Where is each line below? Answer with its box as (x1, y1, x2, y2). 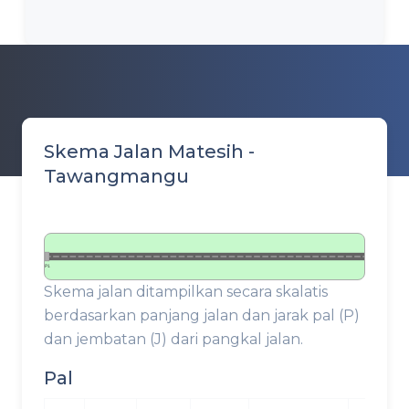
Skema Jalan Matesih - (44, 141, 255, 163)
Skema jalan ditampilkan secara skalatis (44, 283, 328, 300)
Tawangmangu (44, 165, 189, 187)
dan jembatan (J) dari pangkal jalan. (44, 330, 303, 348)
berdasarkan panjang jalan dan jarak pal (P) (44, 307, 360, 324)
